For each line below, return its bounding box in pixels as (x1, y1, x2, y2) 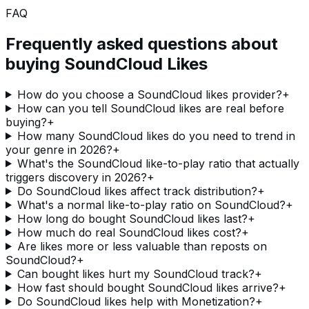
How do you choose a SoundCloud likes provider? (17, 87, 282, 101)
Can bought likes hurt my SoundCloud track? (17, 266, 255, 281)
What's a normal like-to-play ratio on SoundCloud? (17, 197, 286, 212)
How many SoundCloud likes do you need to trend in (17, 128, 295, 143)
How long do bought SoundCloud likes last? (17, 211, 248, 226)
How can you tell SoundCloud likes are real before (17, 101, 284, 115)
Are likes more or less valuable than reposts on (17, 239, 267, 253)
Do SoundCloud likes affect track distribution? (17, 183, 257, 198)
